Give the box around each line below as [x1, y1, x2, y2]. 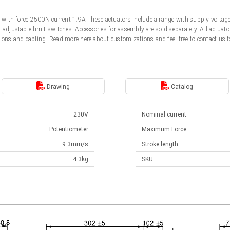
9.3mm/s [62, 141, 88, 148]
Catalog [169, 83, 194, 90]
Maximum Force [142, 126, 186, 133]
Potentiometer [49, 126, 88, 133]
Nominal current [142, 111, 186, 118]
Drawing [45, 83, 70, 90]
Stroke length [142, 141, 178, 148]
